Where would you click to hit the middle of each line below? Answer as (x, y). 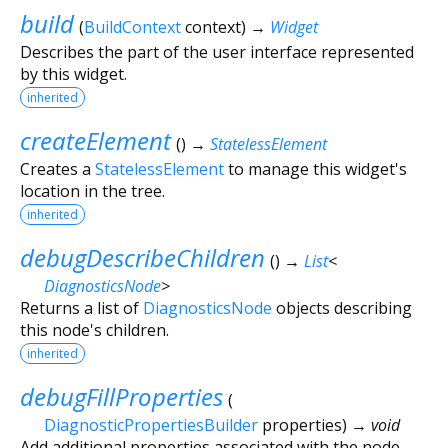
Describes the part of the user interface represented (217, 51)
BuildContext (132, 26)
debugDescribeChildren (142, 257)
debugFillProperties (121, 396)
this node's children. (94, 329)
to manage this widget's (315, 168)
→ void (375, 424)
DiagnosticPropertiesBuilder (151, 424)
